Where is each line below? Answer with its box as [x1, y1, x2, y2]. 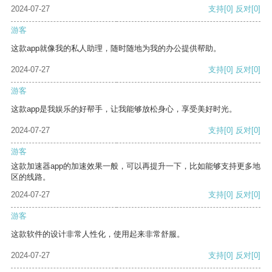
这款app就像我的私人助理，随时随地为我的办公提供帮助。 [11, 44, 221, 53]
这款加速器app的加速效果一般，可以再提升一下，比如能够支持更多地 [11, 161, 260, 171]
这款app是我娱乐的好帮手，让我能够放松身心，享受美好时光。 [11, 104, 237, 114]
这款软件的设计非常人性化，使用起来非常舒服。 [11, 229, 185, 239]
